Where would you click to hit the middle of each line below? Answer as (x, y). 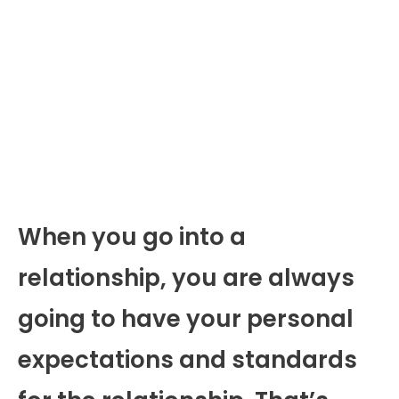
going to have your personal (186, 318)
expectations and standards (187, 359)
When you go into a (132, 236)
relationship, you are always (186, 277)
